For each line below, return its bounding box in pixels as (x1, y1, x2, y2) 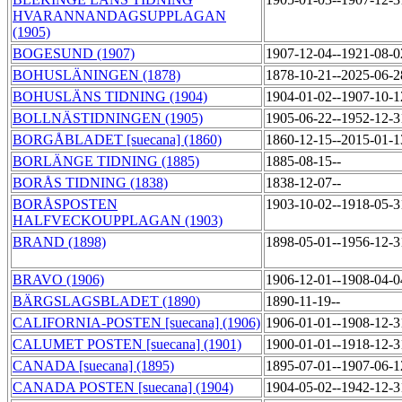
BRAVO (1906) (13, 272, 104, 288)
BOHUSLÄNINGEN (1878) (13, 67, 180, 83)
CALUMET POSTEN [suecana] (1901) (13, 336, 241, 353)
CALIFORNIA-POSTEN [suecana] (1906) (13, 315, 260, 331)
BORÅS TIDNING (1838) (13, 175, 168, 191)
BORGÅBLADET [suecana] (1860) (13, 132, 222, 148)
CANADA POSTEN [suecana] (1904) (13, 380, 233, 396)
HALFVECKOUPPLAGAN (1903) (13, 213, 223, 229)
